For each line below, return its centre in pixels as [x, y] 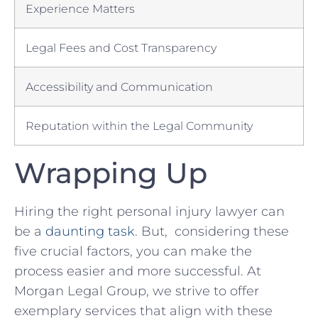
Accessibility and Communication [119, 87]
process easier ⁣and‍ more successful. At [138, 272]
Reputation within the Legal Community [139, 126]
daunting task [90, 232]
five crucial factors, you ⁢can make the [133, 252]
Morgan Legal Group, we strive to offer [137, 291]
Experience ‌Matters [80, 9]
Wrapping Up [111, 173]
